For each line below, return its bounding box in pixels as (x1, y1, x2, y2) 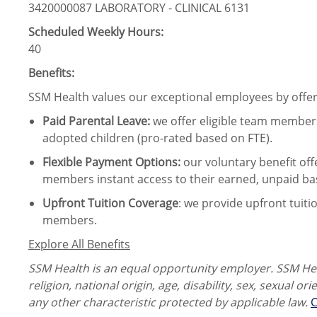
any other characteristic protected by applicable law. (28, 294, 311, 311)
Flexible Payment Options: (42, 154, 180, 171)
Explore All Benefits (28, 236, 130, 253)
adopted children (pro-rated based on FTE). (42, 130, 275, 146)
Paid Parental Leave (42, 113, 147, 129)
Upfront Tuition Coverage (42, 195, 178, 212)
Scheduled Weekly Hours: (28, 24, 163, 40)
